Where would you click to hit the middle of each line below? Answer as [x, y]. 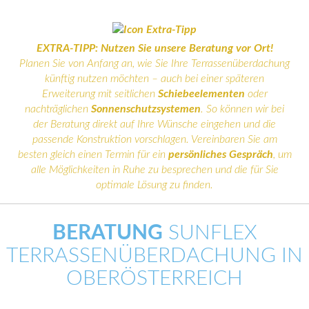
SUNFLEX [210, 233]
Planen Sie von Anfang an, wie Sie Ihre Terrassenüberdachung [154, 63]
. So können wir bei [242, 109]
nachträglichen [58, 109]
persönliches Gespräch [220, 154]
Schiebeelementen [201, 93]
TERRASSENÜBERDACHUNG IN [154, 256]
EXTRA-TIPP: [67, 48]
